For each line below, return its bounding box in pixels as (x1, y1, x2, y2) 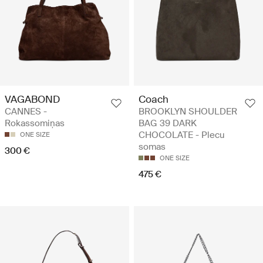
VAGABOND (5, 93, 60, 106)
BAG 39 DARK (139, 117, 197, 130)
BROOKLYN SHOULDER (139, 106, 237, 118)
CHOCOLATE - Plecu (139, 129, 225, 141)
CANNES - (5, 106, 47, 118)
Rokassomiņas (5, 117, 65, 130)
